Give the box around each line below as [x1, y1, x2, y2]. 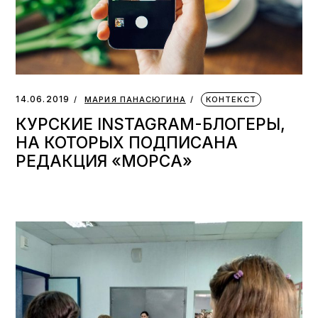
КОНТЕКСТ [205, 94, 256, 104]
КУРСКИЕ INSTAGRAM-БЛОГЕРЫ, [16, 114, 286, 133]
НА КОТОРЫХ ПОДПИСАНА [16, 132, 238, 152]
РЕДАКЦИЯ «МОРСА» [16, 150, 193, 170]
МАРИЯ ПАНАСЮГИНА [84, 94, 186, 104]
